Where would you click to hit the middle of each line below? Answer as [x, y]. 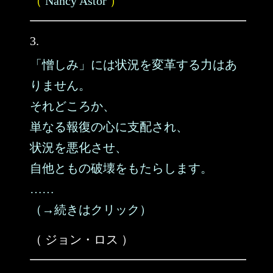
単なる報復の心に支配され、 [109, 127]
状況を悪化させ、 [79, 147]
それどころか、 [73, 106]
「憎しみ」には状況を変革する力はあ [133, 65]
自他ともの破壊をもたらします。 [121, 168]
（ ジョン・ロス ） [82, 239]
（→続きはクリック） [91, 210]
